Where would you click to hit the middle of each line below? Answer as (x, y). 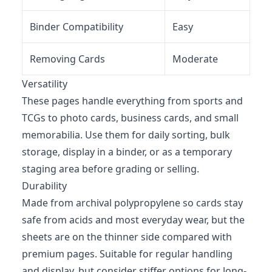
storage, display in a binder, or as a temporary (127, 151)
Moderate (195, 59)
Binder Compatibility (76, 26)
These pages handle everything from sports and (132, 100)
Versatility (45, 83)
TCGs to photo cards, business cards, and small (130, 117)
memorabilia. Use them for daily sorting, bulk (126, 134)
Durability (44, 185)
